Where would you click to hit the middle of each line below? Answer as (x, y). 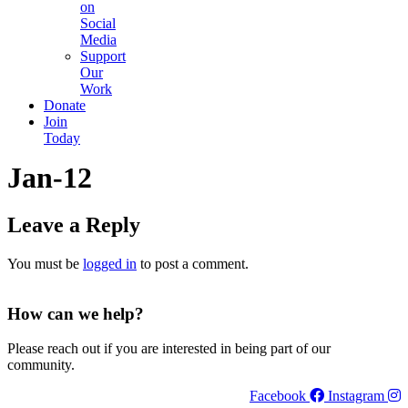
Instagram (356, 396)
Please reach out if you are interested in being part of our (169, 349)
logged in (110, 263)
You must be (45, 263)
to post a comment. (193, 263)
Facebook (278, 396)
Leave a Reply (74, 224)
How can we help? (76, 313)
